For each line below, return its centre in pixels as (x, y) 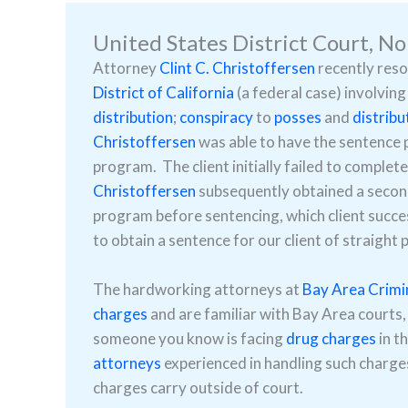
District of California (163, 92)
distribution (133, 117)
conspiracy (216, 117)
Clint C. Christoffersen (237, 68)
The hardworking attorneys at (198, 290)
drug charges (331, 339)
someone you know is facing (189, 339)
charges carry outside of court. (198, 388)
